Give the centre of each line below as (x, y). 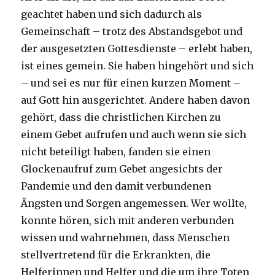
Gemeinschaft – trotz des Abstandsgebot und (132, 32)
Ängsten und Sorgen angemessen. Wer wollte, (134, 203)
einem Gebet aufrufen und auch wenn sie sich (134, 135)
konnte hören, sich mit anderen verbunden (128, 221)
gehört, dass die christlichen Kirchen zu (121, 118)
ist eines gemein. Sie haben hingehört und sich (137, 66)
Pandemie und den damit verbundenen (116, 186)
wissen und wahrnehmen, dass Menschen (126, 238)
